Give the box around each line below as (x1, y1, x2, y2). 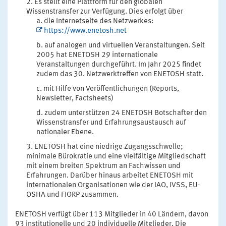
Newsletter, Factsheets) (36, 94, 114, 102)
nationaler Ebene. (36, 128, 94, 136)
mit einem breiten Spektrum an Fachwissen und (26, 162, 181, 170)
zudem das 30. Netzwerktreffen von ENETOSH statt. (36, 70, 204, 78)
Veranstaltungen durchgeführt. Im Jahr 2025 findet (36, 61, 202, 69)
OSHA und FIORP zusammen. (26, 191, 119, 199)
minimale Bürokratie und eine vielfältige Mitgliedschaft (26, 152, 206, 160)
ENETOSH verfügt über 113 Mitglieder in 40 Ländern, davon (15, 210, 208, 218)
